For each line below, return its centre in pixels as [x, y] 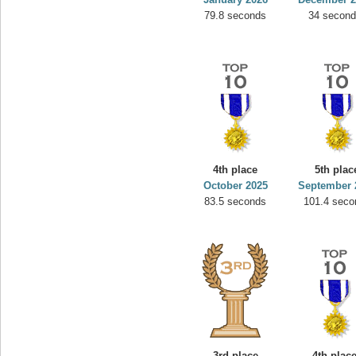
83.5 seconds [236, 201]
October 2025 [236, 186]
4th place [236, 170]
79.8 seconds [236, 15]
